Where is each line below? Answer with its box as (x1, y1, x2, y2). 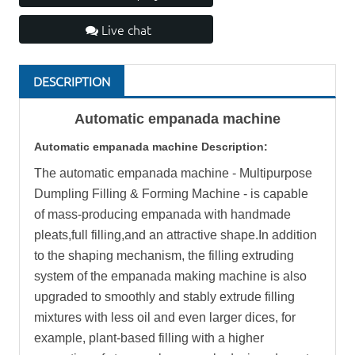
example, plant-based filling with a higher (34, 330, 264, 345)
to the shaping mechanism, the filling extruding (34, 248, 294, 262)
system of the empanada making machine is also (34, 269, 307, 283)
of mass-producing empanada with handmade (34, 207, 291, 221)
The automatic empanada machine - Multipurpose (34, 166, 312, 180)
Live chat (97, 20, 151, 38)
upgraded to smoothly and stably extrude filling (34, 289, 295, 303)
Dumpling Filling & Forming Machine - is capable (34, 186, 308, 200)
